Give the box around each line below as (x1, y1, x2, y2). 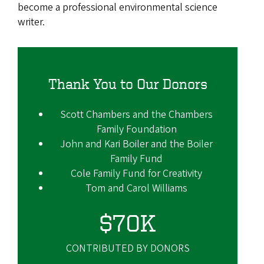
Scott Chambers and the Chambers (60, 107, 213, 122)
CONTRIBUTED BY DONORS (65, 240, 190, 256)
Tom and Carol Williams (85, 180, 187, 196)
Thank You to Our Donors (48, 75, 207, 91)
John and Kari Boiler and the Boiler (60, 136, 213, 151)
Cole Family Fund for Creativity (71, 166, 202, 181)
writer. (18, 14, 45, 29)
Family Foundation (96, 121, 177, 137)
